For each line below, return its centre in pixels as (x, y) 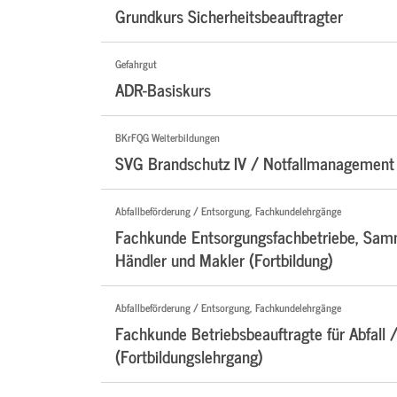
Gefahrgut (136, 64)
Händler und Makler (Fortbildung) (224, 260)
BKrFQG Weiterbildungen (167, 138)
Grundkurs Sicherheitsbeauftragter (229, 16)
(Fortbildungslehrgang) (189, 356)
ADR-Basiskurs (163, 90)
